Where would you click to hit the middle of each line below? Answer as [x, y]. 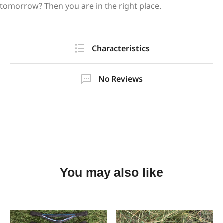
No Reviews [120, 79]
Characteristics [120, 48]
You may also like [111, 172]
